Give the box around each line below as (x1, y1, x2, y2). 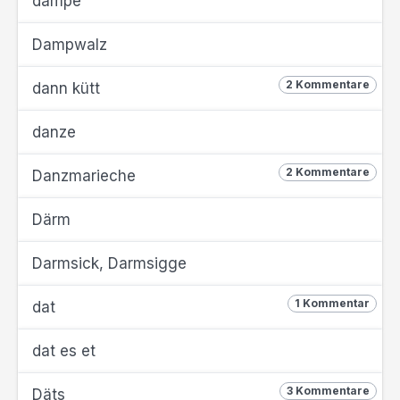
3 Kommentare (287, 384, 370, 397)
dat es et (32, 342, 96, 360)
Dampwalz (32, 36, 107, 54)
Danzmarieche (32, 167, 136, 185)
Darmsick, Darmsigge (32, 254, 187, 272)
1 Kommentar (295, 296, 370, 310)
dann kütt (32, 79, 100, 97)
